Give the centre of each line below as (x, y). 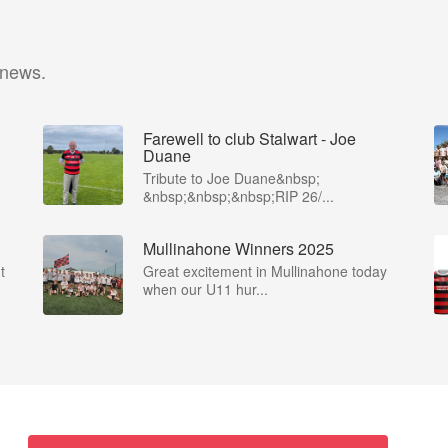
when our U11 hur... (205, 289)
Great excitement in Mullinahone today (265, 271)
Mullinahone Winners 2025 (238, 248)
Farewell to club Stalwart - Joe (249, 138)
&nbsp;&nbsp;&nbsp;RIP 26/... (238, 196)
